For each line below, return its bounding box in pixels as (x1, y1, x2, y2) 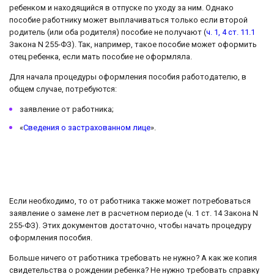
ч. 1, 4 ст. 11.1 (206, 28, 255, 37)
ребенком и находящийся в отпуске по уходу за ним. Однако (9, 3, 234, 13)
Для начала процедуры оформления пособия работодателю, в (9, 72, 246, 81)
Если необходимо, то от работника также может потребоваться (9, 196, 251, 206)
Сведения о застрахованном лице (23, 122, 150, 132)
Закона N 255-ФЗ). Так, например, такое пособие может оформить (9, 40, 257, 50)
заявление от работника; (20, 104, 114, 114)
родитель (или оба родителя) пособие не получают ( (9, 28, 206, 37)
